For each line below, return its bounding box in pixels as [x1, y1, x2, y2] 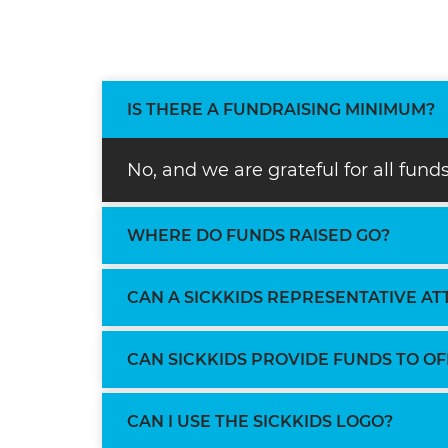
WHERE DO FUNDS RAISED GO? [127, 226, 390, 246]
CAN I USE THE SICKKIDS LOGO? [127, 412, 393, 432]
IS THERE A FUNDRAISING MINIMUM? [127, 100, 435, 120]
